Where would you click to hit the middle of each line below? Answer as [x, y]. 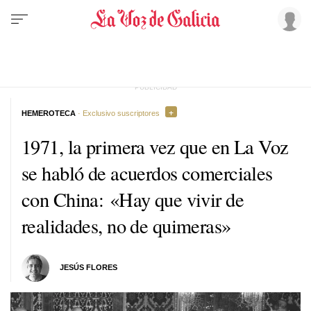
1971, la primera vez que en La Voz [155, 146]
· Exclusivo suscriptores [118, 113]
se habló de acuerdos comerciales [147, 173]
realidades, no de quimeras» [126, 225]
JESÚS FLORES [88, 268]
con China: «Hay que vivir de [133, 199]
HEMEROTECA [49, 113]
